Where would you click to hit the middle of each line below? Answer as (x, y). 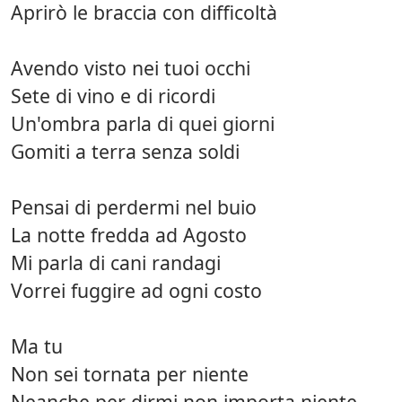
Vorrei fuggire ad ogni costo (136, 291)
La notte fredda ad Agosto (129, 235)
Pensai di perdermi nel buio (134, 207)
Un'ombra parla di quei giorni (143, 124)
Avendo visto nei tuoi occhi (131, 68)
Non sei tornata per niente (130, 374)
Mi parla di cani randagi (116, 263)
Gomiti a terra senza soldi (125, 152)
